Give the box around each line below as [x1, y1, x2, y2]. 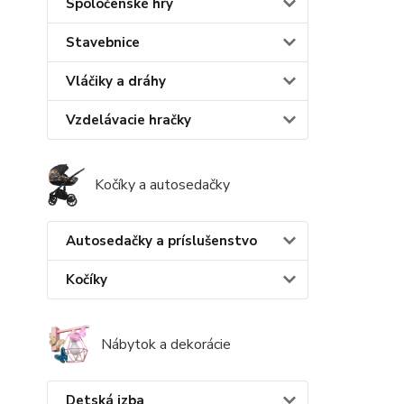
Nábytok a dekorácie [101, 335, 231, 355]
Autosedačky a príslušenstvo [66, 232, 257, 251]
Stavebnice [66, 33, 140, 52]
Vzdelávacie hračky [66, 111, 191, 130]
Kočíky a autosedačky [95, 175, 231, 196]
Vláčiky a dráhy [66, 72, 166, 91]
